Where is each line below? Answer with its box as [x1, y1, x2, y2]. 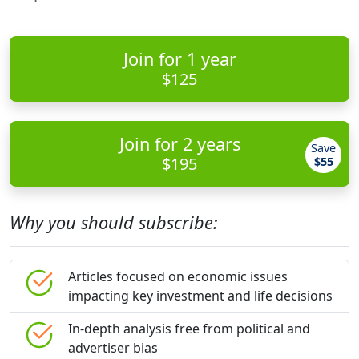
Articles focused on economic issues [68, 268, 288, 285]
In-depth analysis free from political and [68, 320, 310, 337]
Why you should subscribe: [10, 211, 218, 234]
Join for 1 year [123, 47, 236, 71]
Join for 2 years [119, 132, 240, 155]
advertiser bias [68, 339, 158, 357]
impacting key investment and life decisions [68, 287, 333, 305]
